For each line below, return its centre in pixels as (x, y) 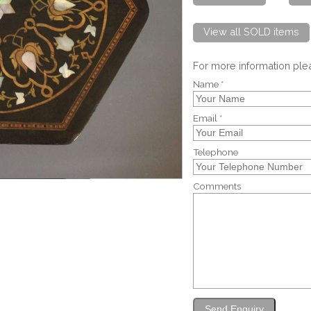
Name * (209, 84)
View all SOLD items (252, 31)
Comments (217, 186)
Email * (208, 118)
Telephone (216, 152)
